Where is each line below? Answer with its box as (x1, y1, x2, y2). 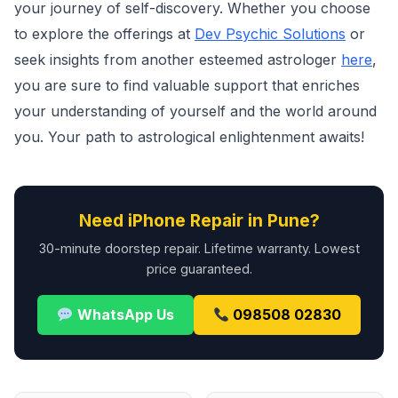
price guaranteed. (146, 261, 252, 276)
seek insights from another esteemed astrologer (14, 51, 341, 68)
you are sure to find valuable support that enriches (14, 76, 360, 94)
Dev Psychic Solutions (195, 25, 346, 43)
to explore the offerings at (14, 25, 195, 43)
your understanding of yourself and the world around (14, 102, 377, 120)
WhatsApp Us (73, 306, 174, 323)
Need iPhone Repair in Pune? (78, 210, 320, 231)
